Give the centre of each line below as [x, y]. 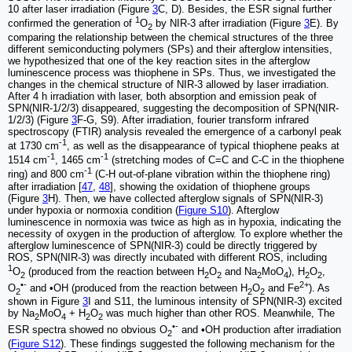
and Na [239, 271]
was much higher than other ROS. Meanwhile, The [219, 313]
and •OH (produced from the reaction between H [137, 288]
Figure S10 [203, 210]
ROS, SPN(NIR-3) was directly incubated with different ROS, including [167, 257]
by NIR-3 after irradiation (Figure [228, 24]
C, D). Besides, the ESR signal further [245, 9]
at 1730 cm [33, 145]
